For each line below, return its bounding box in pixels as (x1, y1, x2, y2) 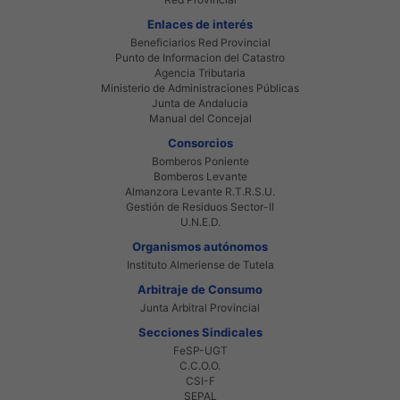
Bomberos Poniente (151, 154, 249, 168)
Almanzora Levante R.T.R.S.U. (125, 184, 275, 198)
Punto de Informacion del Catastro (115, 50, 285, 64)
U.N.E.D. (179, 214, 221, 229)
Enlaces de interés (147, 16, 253, 31)
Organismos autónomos (132, 238, 268, 254)
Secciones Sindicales (137, 324, 262, 339)
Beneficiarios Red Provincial (129, 35, 271, 49)
